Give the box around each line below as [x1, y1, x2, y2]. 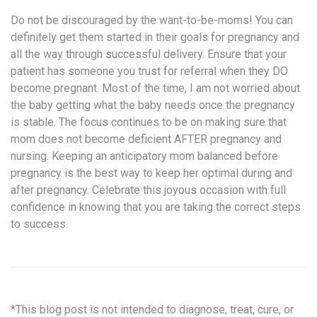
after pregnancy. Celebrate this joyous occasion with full [11, 183, 286, 197]
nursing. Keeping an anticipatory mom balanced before [11, 149, 278, 163]
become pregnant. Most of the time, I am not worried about [11, 81, 300, 95]
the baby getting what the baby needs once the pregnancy [11, 98, 295, 112]
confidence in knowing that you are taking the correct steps [11, 200, 301, 214]
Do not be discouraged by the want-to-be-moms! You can [11, 13, 293, 27]
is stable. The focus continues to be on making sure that [11, 115, 287, 129]
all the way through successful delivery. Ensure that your [11, 47, 287, 61]
